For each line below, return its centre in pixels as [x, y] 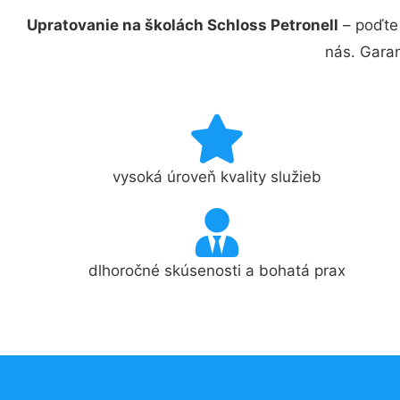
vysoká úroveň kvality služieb [217, 177]
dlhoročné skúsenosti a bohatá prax [217, 271]
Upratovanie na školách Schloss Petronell [183, 25]
